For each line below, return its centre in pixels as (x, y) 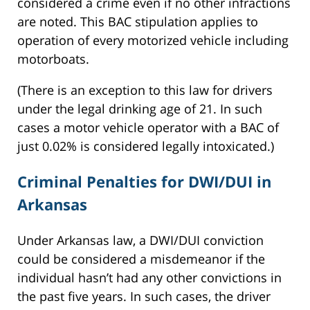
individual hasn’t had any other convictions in (149, 278)
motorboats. (53, 58)
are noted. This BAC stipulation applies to (138, 21)
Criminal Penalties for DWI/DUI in (144, 182)
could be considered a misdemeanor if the (141, 259)
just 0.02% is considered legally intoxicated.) (146, 146)
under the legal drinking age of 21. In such (140, 108)
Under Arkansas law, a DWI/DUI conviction (140, 240)
